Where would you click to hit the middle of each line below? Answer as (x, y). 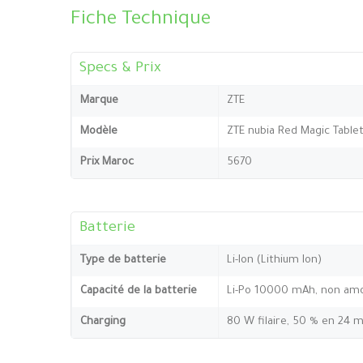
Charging (103, 322)
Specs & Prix (120, 68)
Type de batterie (123, 260)
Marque (99, 100)
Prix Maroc (107, 162)
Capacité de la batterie (139, 291)
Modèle (99, 131)
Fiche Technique (141, 21)
